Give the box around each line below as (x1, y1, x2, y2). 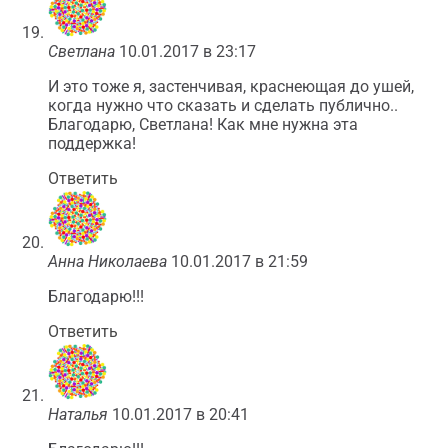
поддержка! (48, 134, 136, 153)
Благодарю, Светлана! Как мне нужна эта (48, 115, 358, 134)
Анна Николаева (48, 252, 167, 271)
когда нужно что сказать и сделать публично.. (48, 96, 398, 115)
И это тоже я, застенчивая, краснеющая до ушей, (48, 77, 414, 96)
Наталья (48, 405, 108, 424)
